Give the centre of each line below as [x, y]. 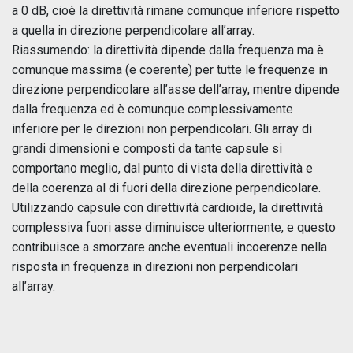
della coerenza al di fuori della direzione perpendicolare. [166, 188]
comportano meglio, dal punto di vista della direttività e [162, 168]
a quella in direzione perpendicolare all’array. [133, 30]
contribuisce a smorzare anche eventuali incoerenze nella [169, 247]
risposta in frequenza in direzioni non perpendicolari [155, 266]
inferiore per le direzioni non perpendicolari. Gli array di [162, 128]
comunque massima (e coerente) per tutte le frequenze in [170, 69]
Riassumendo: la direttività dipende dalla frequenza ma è [168, 50]
